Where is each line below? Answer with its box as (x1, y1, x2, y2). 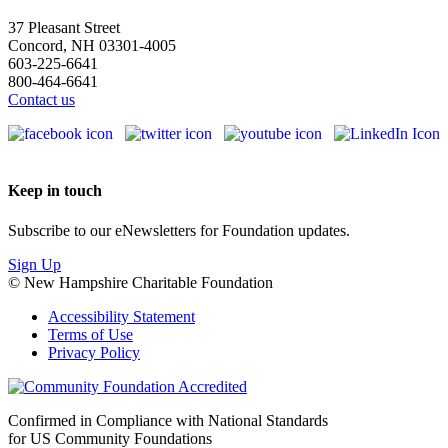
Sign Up (8, 255, 61, 273)
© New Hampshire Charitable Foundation (8, 273, 273, 291)
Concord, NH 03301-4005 (8, 37, 176, 55)
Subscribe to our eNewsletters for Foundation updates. (8, 221, 350, 239)
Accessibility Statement (48, 307, 195, 325)
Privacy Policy (48, 343, 140, 361)
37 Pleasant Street (8, 19, 120, 37)
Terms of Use (48, 325, 133, 343)
